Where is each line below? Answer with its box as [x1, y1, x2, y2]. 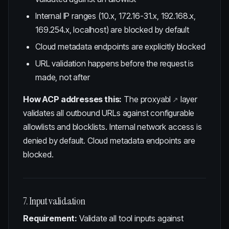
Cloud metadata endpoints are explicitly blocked [35, 41, 205, 52]
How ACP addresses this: [23, 94, 122, 104]
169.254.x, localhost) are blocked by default [35, 25, 189, 35]
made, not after [35, 72, 90, 82]
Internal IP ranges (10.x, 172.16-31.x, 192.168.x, [35, 11, 196, 21]
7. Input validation [23, 194, 85, 208]
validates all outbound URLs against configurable [23, 108, 195, 118]
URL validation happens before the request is [35, 58, 194, 68]
